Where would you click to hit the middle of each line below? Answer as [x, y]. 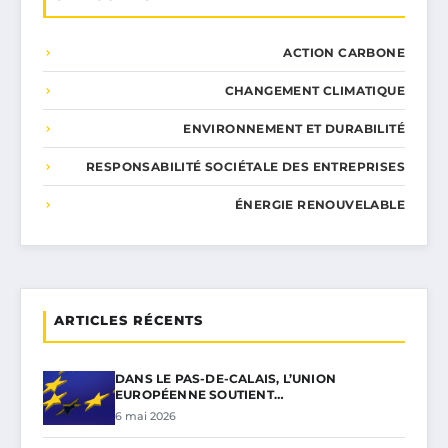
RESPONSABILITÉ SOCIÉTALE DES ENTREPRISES [245, 167]
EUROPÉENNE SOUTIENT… [199, 395]
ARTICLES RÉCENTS [128, 320]
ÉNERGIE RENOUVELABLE [320, 205]
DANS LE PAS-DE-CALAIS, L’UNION [225, 379]
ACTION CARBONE [344, 53]
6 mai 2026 [145, 416]
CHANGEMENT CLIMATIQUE [314, 91]
